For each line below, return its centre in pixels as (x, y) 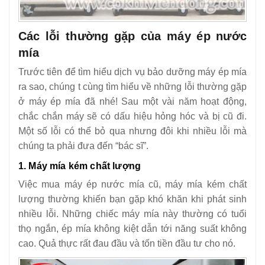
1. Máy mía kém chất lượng (80, 166)
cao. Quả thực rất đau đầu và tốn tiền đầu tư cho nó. (127, 243)
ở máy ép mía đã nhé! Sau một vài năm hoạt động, (132, 101)
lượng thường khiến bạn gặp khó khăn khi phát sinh (132, 199)
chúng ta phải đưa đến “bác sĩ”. (83, 146)
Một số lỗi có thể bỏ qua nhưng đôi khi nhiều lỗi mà (132, 131)
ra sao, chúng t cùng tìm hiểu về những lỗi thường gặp (132, 86)
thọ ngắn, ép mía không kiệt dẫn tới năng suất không (132, 228)
